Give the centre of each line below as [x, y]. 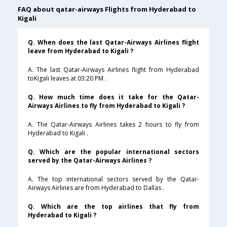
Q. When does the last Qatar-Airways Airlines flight [113, 43]
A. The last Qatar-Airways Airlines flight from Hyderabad [113, 70]
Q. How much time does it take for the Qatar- [113, 97]
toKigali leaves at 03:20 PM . [67, 79]
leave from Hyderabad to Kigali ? [81, 51]
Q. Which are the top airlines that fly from [113, 207]
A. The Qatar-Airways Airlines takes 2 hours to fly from [113, 125]
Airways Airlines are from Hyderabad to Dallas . [96, 188]
